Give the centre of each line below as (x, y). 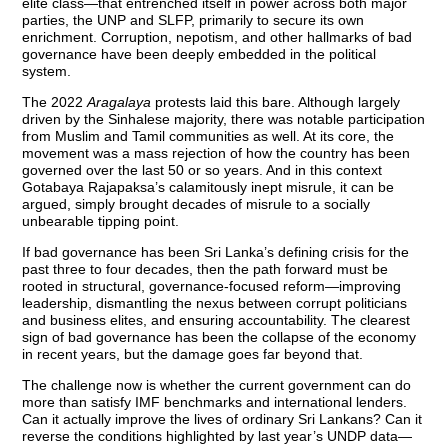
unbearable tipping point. (101, 221)
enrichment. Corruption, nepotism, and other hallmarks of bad (217, 37)
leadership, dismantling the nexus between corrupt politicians (215, 303)
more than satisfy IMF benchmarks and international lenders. (215, 402)
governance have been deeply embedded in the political (199, 54)
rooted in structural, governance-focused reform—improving (212, 286)
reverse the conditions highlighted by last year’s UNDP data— (217, 436)
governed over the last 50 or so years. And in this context (202, 170)
